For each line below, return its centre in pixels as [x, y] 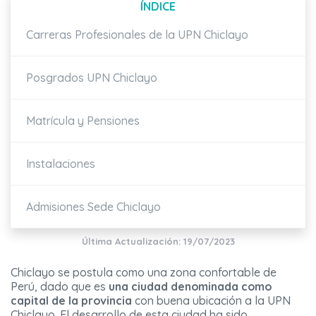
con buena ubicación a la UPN [213, 301]
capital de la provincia [73, 301]
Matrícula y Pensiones [83, 121]
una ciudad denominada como [190, 287]
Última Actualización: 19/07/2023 [158, 242]
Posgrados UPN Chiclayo [92, 78]
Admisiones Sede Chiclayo [93, 207]
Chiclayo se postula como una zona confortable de [144, 273]
